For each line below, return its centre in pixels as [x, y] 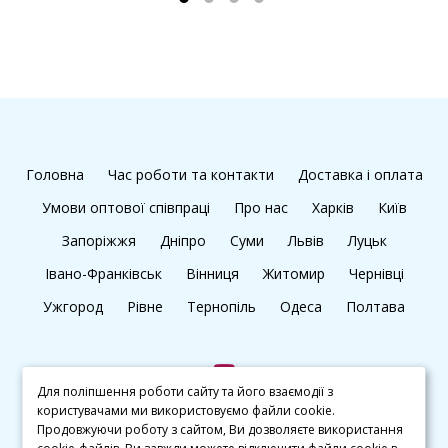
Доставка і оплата [360, 174]
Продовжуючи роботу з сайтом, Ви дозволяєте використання [220, 429]
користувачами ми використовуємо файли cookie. [186, 410]
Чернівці [376, 273]
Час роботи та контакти [190, 174]
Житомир [293, 273]
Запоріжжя [98, 240]
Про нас [260, 207]
